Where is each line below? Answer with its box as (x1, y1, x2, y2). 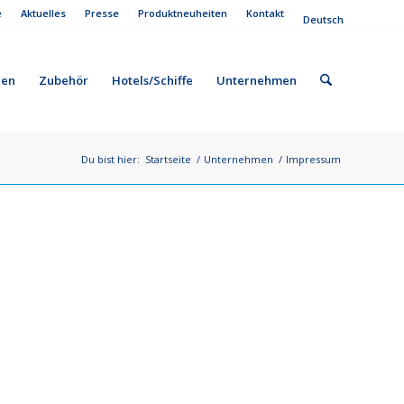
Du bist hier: (81, 152, 140, 166)
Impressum (286, 152, 341, 166)
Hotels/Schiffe (111, 72, 193, 88)
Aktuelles (21, 6, 66, 20)
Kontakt (246, 6, 284, 20)
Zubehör (38, 72, 88, 88)
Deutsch (303, 13, 344, 26)
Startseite (145, 152, 191, 166)
